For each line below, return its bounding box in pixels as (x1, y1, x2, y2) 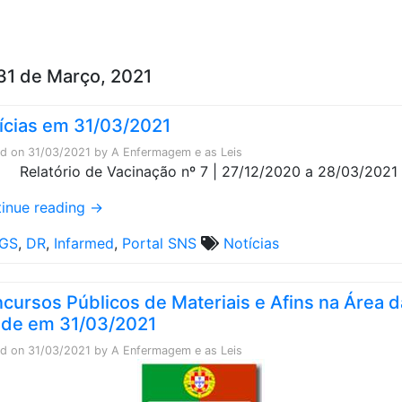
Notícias (223, 234, 279, 252)
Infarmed (54, 234, 114, 252)
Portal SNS (122, 234, 197, 252)
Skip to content (214, 10, 319, 28)
